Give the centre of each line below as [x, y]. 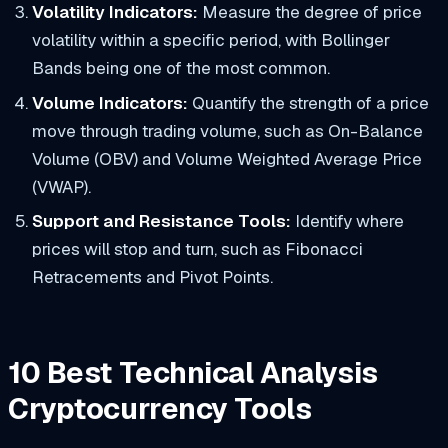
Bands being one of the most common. [180, 67]
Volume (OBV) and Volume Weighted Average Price [226, 158]
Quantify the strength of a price [308, 102]
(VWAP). [61, 186]
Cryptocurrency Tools [160, 408]
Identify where [347, 221]
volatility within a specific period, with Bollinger [210, 39]
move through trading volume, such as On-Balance [227, 130]
